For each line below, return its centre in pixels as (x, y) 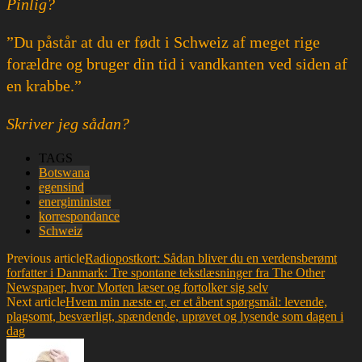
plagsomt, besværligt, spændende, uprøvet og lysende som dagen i (175, 316)
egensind (61, 187)
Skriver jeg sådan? (68, 123)
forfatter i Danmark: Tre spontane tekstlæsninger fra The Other (166, 272)
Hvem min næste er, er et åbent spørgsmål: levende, (196, 301)
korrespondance (79, 216)
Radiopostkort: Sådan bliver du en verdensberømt (211, 258)
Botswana (64, 172)
